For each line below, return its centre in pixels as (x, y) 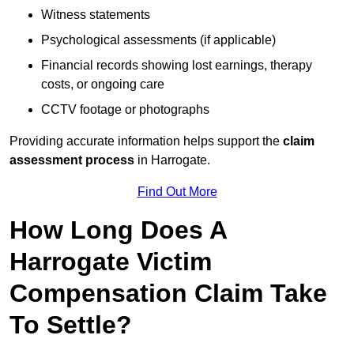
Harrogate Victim (111, 262)
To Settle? (71, 325)
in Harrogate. (172, 160)
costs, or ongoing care (103, 85)
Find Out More (177, 192)
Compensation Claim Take (168, 294)
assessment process (72, 160)
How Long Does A (118, 230)
